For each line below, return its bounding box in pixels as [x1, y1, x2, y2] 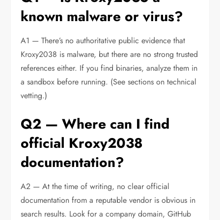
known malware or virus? [21, 6, 184, 27]
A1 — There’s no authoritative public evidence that [21, 35, 186, 47]
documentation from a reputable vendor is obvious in [21, 194, 196, 206]
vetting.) [21, 90, 48, 102]
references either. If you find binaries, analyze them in [21, 62, 198, 74]
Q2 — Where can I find [21, 114, 170, 135]
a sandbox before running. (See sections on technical [21, 76, 197, 88]
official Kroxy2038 [21, 133, 143, 154]
